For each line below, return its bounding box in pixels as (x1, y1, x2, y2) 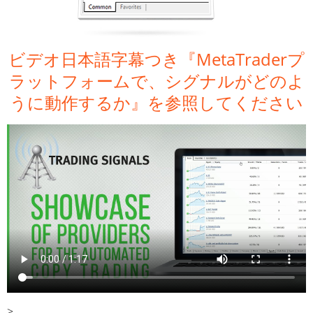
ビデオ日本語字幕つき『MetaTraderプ (8, 48, 305, 71)
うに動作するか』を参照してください (10, 91, 303, 115)
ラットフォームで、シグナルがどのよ (8, 69, 305, 93)
